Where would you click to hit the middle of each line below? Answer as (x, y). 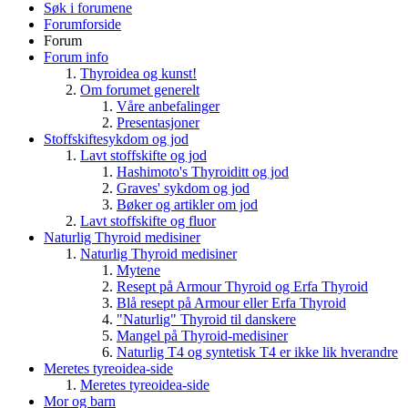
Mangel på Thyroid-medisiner (202, 335)
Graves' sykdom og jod (183, 188)
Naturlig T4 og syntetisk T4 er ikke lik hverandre (257, 352)
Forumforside (82, 24)
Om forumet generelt (140, 89)
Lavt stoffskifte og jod (143, 155)
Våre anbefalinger (168, 106)
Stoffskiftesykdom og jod (116, 138)
